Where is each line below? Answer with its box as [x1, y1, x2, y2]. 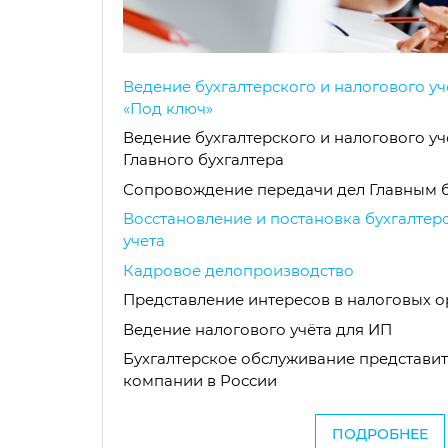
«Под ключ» [123, 98, 213, 118]
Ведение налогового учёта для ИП [123, 319, 392, 339]
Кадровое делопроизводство [123, 260, 354, 280]
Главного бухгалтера [123, 150, 284, 170]
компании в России [123, 371, 277, 391]
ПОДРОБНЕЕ [331, 424, 428, 443]
